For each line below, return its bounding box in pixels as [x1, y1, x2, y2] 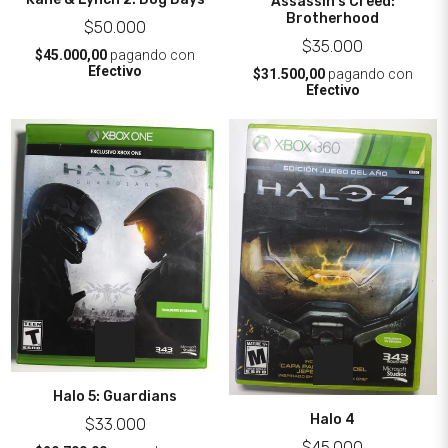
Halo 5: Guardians [53, 388, 178, 406]
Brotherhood [286, 9, 380, 27]
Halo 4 [310, 411, 356, 429]
